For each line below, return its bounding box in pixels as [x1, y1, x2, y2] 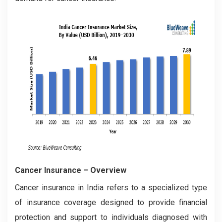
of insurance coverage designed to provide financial [15, 197, 207, 207]
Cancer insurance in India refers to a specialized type [15, 182, 207, 192]
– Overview [83, 165, 126, 175]
